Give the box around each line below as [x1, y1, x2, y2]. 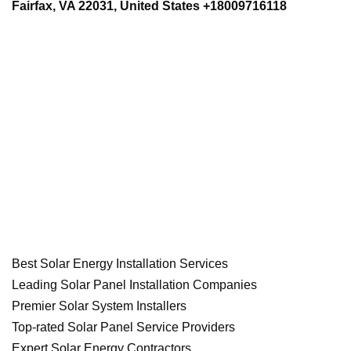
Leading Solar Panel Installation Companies [12, 277, 257, 291]
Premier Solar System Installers [12, 299, 186, 313]
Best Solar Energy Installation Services [12, 256, 228, 270]
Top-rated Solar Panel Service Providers [12, 320, 235, 334]
